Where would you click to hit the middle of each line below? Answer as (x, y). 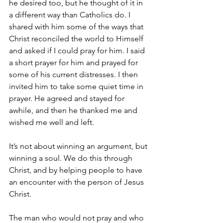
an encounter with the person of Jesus (77, 182)
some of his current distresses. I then (74, 74)
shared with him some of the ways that (77, 26)
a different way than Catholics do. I (71, 14)
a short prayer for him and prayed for (74, 62)
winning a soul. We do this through (72, 158)
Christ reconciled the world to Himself (77, 38)
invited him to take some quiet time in (77, 86)
